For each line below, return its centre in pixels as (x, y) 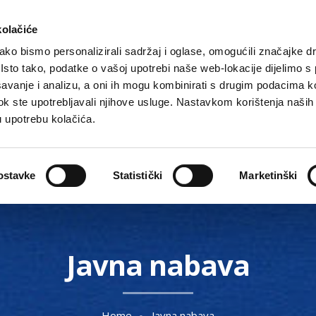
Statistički (137, 175)
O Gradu (231, 128)
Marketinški (268, 175)
